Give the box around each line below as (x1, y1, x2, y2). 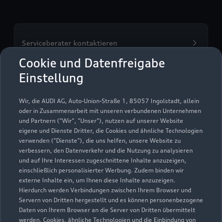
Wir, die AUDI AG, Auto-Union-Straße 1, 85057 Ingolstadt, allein (19, 97, 199, 105)
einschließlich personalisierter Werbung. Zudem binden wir (19, 166, 184, 174)
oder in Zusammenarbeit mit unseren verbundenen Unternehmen (19, 107, 201, 114)
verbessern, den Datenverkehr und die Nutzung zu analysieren (19, 147, 193, 154)
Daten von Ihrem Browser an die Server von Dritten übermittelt (19, 206, 195, 214)
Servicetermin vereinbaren (22, 86, 112, 95)
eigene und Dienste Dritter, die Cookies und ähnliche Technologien (19, 127, 203, 134)
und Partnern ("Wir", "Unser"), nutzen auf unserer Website (19, 117, 183, 124)
